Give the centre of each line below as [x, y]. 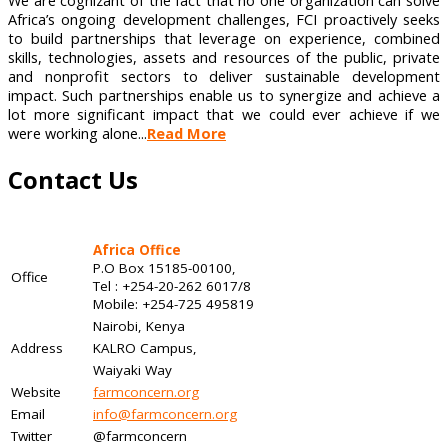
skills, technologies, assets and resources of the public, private [224, 57]
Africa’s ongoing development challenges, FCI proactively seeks [224, 19]
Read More [186, 133]
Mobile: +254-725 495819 [173, 303]
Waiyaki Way [132, 369]
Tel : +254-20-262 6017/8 [172, 285]
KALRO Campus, [145, 347]
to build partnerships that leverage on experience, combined [224, 38]
